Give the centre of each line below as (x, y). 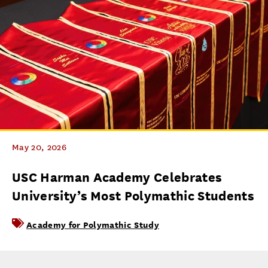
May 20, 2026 (39, 147)
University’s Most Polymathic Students (133, 196)
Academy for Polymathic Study (93, 225)
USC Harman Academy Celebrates (117, 177)
